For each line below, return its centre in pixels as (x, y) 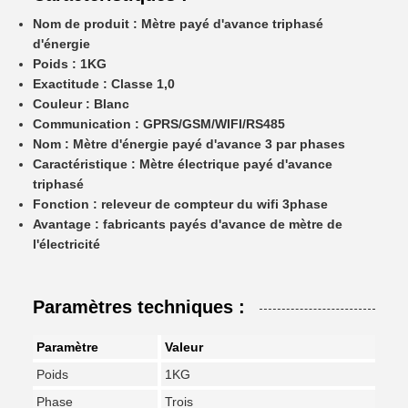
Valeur (184, 347)
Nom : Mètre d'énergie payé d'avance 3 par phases (189, 144)
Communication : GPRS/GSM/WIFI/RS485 (159, 124)
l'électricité (66, 244)
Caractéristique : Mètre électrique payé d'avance (183, 164)
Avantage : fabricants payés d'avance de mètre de (188, 224)
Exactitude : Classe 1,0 (104, 84)
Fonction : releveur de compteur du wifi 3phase (180, 204)
